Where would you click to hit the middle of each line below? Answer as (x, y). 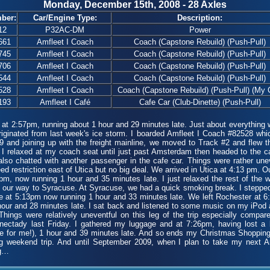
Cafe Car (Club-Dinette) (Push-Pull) (200, 102)
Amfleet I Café (65, 102)
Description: (200, 18)
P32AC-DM (65, 30)
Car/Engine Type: (65, 18)
